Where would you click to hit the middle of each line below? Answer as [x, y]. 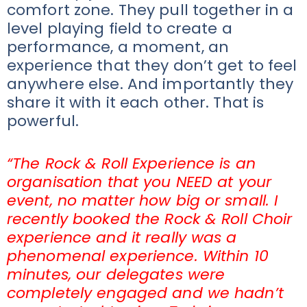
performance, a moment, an [118, 47]
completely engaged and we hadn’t [145, 293]
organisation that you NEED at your [139, 182]
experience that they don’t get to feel [152, 66]
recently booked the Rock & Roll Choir [150, 219]
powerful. [45, 121]
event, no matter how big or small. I [143, 201]
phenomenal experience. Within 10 [138, 256]
